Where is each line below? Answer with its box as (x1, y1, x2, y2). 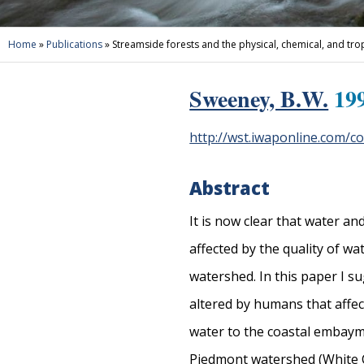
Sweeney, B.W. (189, 82, 329, 115)
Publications (46, 37, 102, 51)
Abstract (189, 175, 271, 201)
